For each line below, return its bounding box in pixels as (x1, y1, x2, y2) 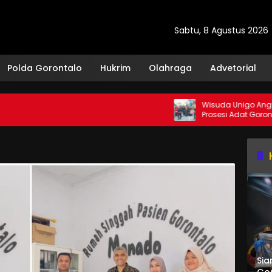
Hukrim (100, 61, 131, 74)
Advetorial (210, 61, 256, 74)
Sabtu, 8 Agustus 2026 (174, 24, 268, 36)
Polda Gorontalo (7, 61, 82, 74)
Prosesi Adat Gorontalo (169, 109, 254, 120)
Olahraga (149, 61, 192, 74)
